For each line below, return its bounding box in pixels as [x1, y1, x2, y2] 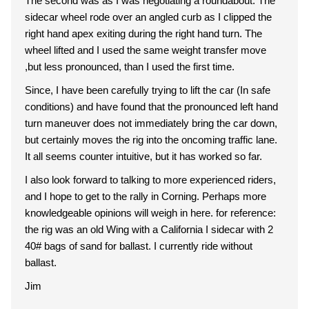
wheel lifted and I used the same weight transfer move [25, 44, 266, 56]
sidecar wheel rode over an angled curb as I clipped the [25, 11, 272, 23]
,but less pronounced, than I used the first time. [25, 61, 235, 72]
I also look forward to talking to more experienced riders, [25, 174, 276, 186]
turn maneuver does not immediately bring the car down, [25, 117, 277, 129]
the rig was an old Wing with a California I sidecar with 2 [25, 223, 273, 235]
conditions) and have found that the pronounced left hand [25, 101, 278, 112]
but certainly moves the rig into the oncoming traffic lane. [25, 134, 277, 146]
